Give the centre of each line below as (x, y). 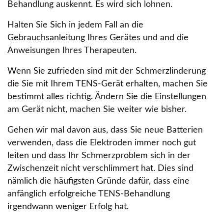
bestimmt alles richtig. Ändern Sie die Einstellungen (107, 97)
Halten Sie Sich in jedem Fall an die (75, 25)
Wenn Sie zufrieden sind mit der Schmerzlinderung (107, 71)
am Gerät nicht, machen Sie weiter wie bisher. (97, 110)
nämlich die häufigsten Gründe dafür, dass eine (98, 181)
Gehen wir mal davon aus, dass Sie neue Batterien (105, 130)
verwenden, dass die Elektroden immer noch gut (102, 143)
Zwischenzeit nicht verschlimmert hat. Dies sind (100, 168)
